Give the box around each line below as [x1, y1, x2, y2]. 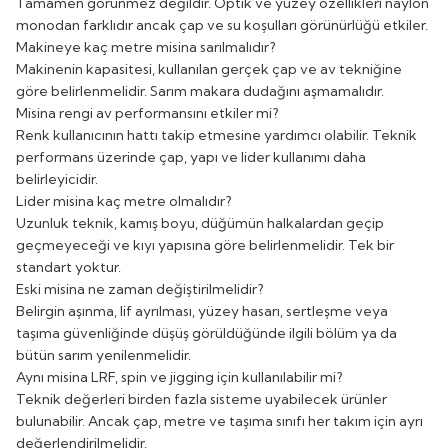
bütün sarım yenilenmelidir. [16, 345, 191, 364]
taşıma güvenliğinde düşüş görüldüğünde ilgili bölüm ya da [16, 323, 397, 342]
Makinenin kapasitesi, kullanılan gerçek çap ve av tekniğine [16, 59, 402, 78]
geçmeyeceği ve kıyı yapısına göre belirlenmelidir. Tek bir [16, 235, 394, 254]
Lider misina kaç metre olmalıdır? [16, 191, 232, 210]
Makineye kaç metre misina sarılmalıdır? [16, 37, 276, 56]
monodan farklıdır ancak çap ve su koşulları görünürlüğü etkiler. [16, 15, 428, 34]
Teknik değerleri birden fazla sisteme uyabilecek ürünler [16, 389, 387, 408]
